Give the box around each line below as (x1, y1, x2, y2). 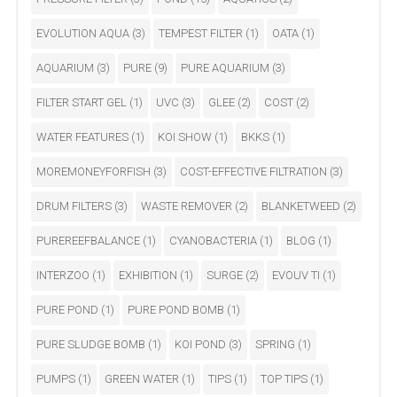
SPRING (255, 337, 298, 351)
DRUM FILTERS (36, 198, 114, 213)
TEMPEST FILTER (159, 26, 245, 40)
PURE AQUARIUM (181, 60, 272, 74)
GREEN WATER (105, 371, 182, 385)
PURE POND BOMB (128, 302, 227, 316)
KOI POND (175, 337, 229, 351)
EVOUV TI (272, 268, 323, 282)
